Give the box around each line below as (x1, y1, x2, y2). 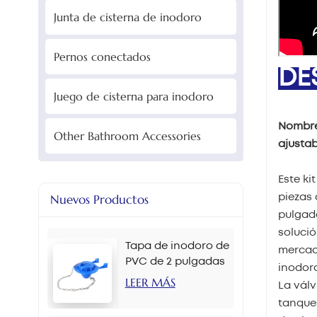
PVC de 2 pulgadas (125, 257, 225, 267)
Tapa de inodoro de (125, 241, 229, 252)
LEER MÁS (125, 275, 175, 290)
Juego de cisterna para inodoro (53, 88, 214, 103)
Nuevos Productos (50, 191, 149, 207)
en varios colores (125, 272, 217, 283)
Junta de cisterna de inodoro (53, 9, 202, 24)
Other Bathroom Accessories (53, 128, 201, 143)
